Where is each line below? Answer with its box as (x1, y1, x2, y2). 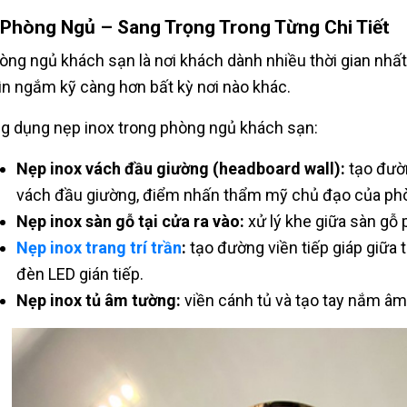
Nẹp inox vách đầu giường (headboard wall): (15, 159, 345, 179)
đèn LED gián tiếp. (15, 264, 144, 284)
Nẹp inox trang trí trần (15, 238, 182, 258)
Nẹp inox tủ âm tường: (15, 291, 181, 311)
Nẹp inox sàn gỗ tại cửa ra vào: (15, 212, 244, 232)
